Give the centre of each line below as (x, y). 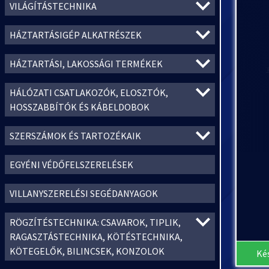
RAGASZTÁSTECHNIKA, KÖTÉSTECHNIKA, (96, 237)
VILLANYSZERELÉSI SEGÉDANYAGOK (84, 193)
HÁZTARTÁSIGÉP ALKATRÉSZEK (76, 35)
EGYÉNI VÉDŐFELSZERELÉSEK (71, 165)
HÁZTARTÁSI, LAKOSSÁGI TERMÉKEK (86, 64)
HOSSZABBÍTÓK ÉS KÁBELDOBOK (80, 107)
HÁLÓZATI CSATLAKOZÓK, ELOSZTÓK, (89, 92)
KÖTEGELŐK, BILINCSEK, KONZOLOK (87, 251)
